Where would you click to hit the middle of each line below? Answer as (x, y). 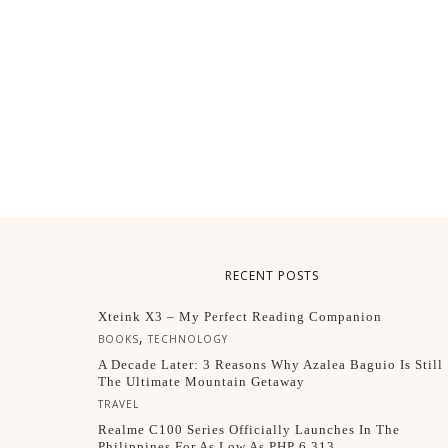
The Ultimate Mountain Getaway (201, 381)
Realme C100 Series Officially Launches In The (249, 429)
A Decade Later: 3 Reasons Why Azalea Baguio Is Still (270, 364)
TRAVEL (118, 404)
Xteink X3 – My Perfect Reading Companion (240, 316)
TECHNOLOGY (188, 339)
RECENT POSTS (272, 275)
